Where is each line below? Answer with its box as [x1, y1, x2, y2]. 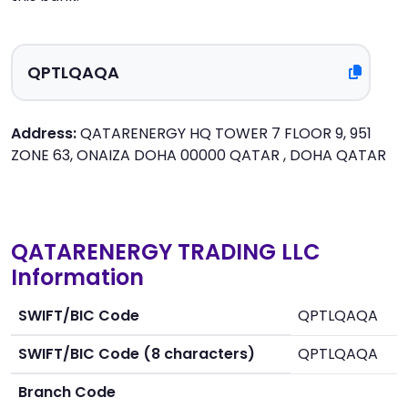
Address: [11, 123, 76, 144]
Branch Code [18, 382, 116, 403]
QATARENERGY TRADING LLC [11, 237, 321, 267]
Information [11, 262, 144, 292]
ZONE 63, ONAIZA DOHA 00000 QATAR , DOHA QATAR [11, 145, 386, 166]
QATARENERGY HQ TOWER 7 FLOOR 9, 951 [76, 123, 372, 144]
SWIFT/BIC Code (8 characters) [18, 343, 255, 364]
